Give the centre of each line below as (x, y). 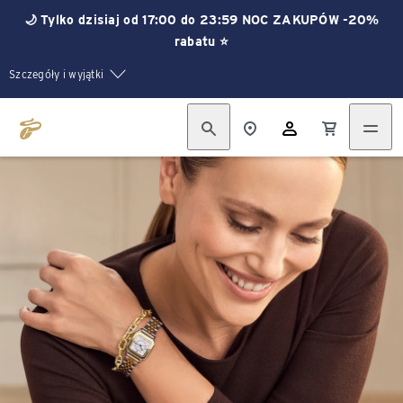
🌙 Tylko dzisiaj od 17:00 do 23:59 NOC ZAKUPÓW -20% (201, 20)
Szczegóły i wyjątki (57, 74)
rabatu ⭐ (201, 41)
